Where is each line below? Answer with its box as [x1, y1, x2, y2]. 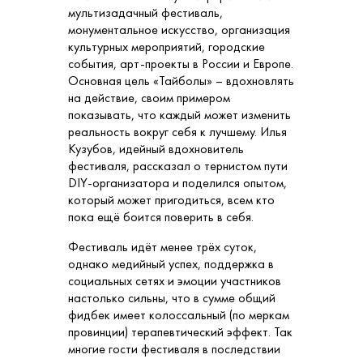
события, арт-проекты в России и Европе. [68, 55, 293, 73]
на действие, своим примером [68, 89, 230, 107]
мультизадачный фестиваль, [68, 4, 223, 22]
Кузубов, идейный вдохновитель [68, 140, 244, 158]
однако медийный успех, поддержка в [68, 255, 274, 273]
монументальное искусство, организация [68, 21, 290, 39]
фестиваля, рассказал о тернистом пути [68, 157, 288, 175]
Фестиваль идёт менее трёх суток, [68, 238, 257, 256]
